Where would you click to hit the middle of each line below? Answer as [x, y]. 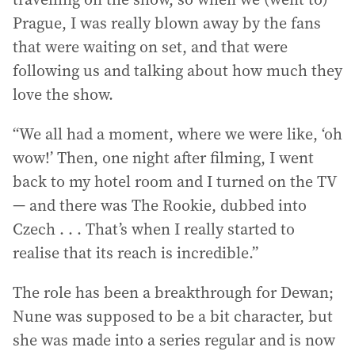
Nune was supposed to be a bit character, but [173, 316]
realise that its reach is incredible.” [136, 253]
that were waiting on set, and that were [150, 47]
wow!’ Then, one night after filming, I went [163, 158]
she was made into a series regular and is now [174, 340]
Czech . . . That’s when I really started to [154, 229]
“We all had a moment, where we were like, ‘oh [177, 134]
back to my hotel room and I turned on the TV [174, 181]
